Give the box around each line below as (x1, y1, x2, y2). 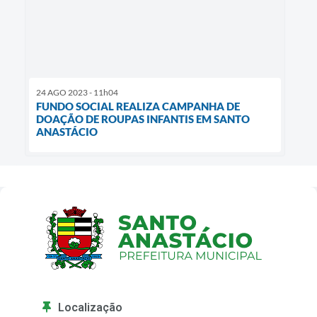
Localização (58, 300, 122, 314)
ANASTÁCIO (36, 125, 98, 139)
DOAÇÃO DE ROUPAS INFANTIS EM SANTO (36, 113, 250, 126)
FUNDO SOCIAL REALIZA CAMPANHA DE (36, 100, 240, 113)
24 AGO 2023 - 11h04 (36, 87, 118, 98)
